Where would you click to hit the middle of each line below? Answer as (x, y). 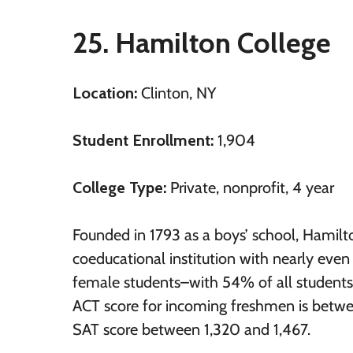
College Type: (121, 188)
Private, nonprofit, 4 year (252, 188)
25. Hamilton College (202, 43)
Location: (107, 93)
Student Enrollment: (145, 140)
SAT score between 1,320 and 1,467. (191, 329)
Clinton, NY (178, 93)
